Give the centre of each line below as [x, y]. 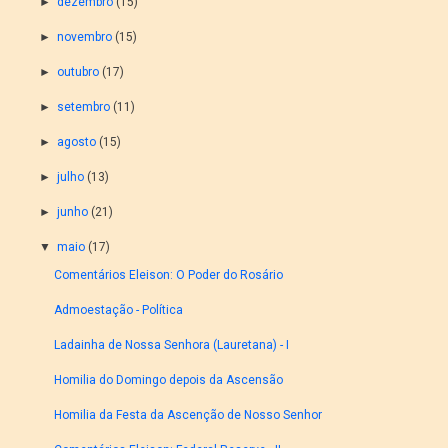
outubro [77, 72]
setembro [83, 107]
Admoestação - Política [119, 310]
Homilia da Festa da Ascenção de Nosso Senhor [188, 415]
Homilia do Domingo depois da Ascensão [169, 380]
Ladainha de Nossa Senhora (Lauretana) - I [172, 345]
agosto [76, 142]
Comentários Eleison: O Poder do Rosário [169, 275]
